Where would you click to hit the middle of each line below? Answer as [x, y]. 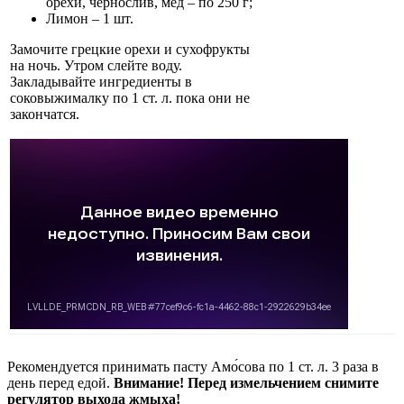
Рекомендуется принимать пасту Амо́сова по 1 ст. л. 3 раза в [193, 367]
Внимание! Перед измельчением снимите [246, 383]
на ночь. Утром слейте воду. [96, 66]
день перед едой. [60, 383]
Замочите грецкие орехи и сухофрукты [130, 50]
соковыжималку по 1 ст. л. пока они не [130, 98]
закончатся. [45, 115]
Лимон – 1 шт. [90, 19]
